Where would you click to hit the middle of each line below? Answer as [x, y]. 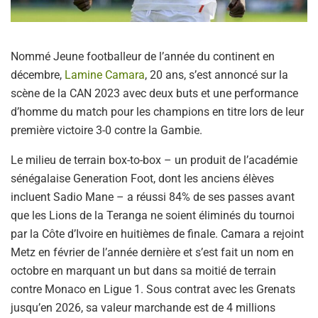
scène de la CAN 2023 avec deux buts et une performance [154, 93]
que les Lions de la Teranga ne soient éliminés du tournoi [153, 215]
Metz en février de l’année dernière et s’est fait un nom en [152, 252]
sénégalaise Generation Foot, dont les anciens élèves [142, 178]
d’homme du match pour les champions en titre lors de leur [157, 111]
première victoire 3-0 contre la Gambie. [106, 130]
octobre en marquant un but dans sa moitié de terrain [143, 270]
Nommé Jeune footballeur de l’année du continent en [143, 56]
